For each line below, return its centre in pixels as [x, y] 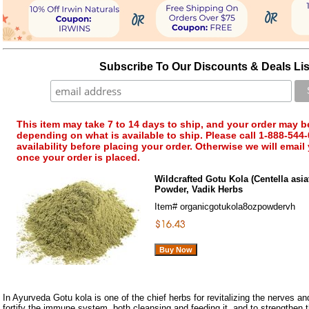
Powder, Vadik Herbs [199, 190]
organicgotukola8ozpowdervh [238, 207]
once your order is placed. [78, 158]
